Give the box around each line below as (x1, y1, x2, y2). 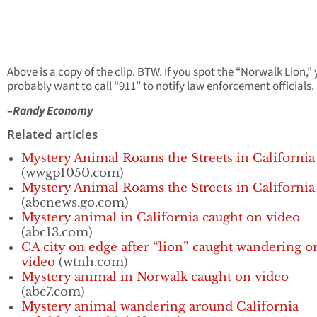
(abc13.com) (21, 225, 93, 241)
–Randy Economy (7, 103, 93, 120)
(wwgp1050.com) (21, 166, 124, 181)
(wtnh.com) (55, 255, 128, 270)
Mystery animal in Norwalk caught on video (21, 270, 289, 285)
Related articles (7, 126, 98, 143)
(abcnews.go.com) (21, 195, 129, 211)
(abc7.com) (21, 284, 85, 300)
